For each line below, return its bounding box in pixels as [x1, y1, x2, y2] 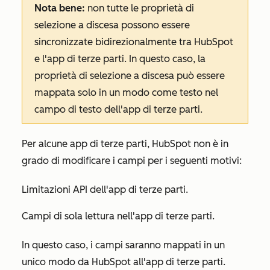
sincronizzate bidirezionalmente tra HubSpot [34, 36, 233, 48]
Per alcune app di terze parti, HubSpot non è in [22, 138, 228, 149]
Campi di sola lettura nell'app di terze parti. [22, 210, 215, 222]
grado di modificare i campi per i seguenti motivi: [22, 155, 242, 166]
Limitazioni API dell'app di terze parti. [22, 184, 188, 195]
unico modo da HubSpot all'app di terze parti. [22, 256, 225, 268]
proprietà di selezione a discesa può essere [34, 70, 225, 81]
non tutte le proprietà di [85, 2, 194, 14]
